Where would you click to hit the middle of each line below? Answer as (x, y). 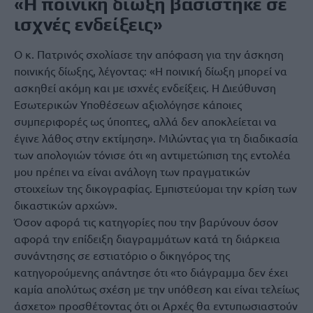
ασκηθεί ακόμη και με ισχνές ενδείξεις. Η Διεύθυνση (145, 87)
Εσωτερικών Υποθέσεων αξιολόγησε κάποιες (128, 104)
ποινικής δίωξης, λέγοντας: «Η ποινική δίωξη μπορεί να (151, 71)
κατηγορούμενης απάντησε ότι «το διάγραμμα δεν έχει (151, 272)
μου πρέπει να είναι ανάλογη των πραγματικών (132, 171)
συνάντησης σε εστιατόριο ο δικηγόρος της (122, 255)
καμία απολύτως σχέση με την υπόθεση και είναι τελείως (156, 289)
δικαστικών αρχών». (66, 205)
